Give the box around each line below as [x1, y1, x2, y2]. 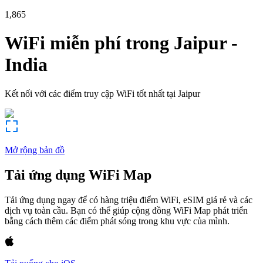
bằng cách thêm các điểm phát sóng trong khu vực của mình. [5, 215, 230, 226]
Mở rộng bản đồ [5, 144, 65, 155]
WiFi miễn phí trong [5, 32, 169, 54]
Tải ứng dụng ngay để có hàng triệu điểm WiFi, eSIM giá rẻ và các [5, 194, 252, 205]
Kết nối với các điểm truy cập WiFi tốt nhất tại [5, 88, 176, 99]
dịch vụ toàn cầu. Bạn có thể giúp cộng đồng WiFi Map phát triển [5, 205, 248, 215]
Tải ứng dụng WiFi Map [5, 167, 151, 183]
